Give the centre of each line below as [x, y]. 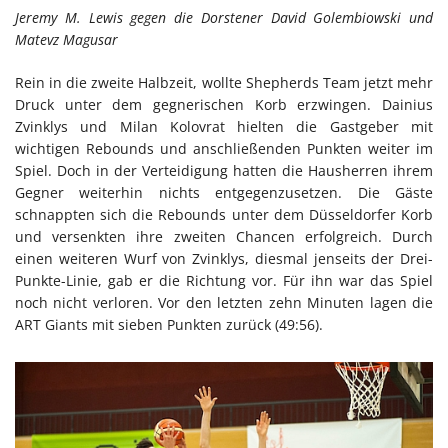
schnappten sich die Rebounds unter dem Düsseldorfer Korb [224, 214]
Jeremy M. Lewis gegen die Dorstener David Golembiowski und [224, 17]
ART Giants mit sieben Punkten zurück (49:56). [169, 324]
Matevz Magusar [66, 39]
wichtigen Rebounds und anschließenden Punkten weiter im [224, 148]
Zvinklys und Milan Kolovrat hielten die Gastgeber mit [224, 126]
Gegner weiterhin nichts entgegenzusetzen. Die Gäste [224, 192]
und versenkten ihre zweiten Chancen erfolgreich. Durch [224, 236]
